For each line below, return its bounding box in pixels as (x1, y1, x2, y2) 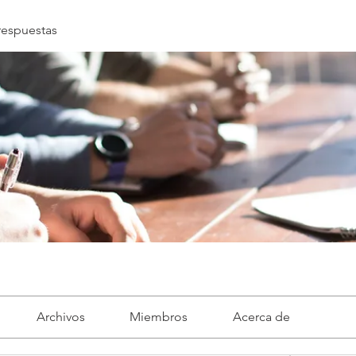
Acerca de (232, 309, 290, 324)
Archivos (36, 309, 85, 324)
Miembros (130, 309, 188, 324)
